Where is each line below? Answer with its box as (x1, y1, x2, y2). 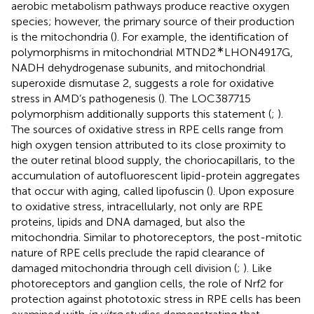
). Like (243, 261, 272, 275)
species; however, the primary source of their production (11, 14, 294, 28)
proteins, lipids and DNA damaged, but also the (11, 214, 245, 228)
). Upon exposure (210, 184, 294, 198)
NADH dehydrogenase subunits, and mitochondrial (11, 60, 266, 74)
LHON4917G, (224, 45, 293, 59)
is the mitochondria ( (11, 29, 114, 43)
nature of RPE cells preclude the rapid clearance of (11, 245, 264, 259)
